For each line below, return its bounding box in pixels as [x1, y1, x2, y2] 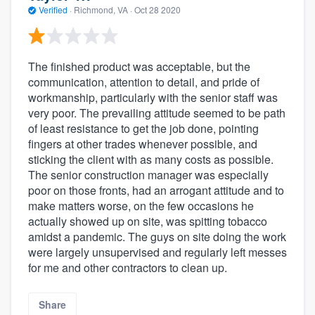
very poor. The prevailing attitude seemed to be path [28, 104, 285, 121]
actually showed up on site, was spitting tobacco [28, 212, 267, 229]
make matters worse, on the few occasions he [28, 197, 254, 214]
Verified [37, 4, 70, 16]
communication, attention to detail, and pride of [28, 73, 259, 90]
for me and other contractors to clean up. [28, 259, 227, 276]
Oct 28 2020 [134, 4, 181, 16]
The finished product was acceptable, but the [28, 58, 250, 75]
